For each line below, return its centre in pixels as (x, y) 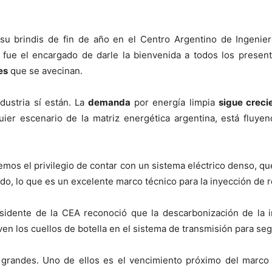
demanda (110, 102)
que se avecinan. (45, 71)
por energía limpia (175, 102)
